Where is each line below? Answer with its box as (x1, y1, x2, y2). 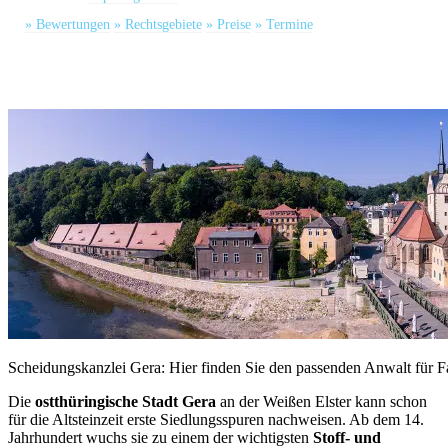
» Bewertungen (25, 16, 110, 33)
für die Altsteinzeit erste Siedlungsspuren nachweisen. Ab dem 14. (8, 411, 424, 429)
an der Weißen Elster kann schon (216, 393, 427, 411)
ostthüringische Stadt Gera (35, 393, 216, 411)
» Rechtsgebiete (114, 16, 202, 33)
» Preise (206, 16, 251, 33)
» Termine (255, 16, 313, 33)
